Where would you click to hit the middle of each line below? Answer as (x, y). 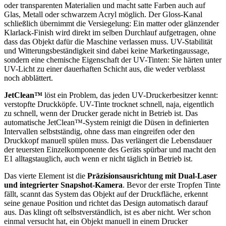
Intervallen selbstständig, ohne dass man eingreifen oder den (99, 131)
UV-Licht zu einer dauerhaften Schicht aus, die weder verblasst (104, 69)
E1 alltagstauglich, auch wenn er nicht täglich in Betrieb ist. (98, 158)
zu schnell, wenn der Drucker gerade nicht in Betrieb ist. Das (101, 113)
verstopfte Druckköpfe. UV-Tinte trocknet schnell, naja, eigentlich (109, 104)
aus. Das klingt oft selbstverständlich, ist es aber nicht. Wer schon (107, 212)
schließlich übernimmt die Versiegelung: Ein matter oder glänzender (111, 23)
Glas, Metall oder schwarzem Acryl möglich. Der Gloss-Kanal (103, 14)
